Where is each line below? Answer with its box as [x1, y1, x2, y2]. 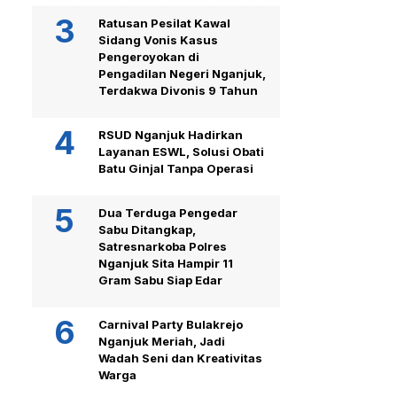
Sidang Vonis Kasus [98, 32, 218, 47]
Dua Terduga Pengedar [98, 205, 237, 220]
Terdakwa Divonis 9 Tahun [98, 82, 258, 97]
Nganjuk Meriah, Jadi [98, 333, 225, 348]
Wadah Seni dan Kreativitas [98, 350, 262, 365]
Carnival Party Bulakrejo [98, 316, 243, 331]
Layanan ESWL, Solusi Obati [98, 144, 264, 159]
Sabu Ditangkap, [98, 222, 196, 237]
